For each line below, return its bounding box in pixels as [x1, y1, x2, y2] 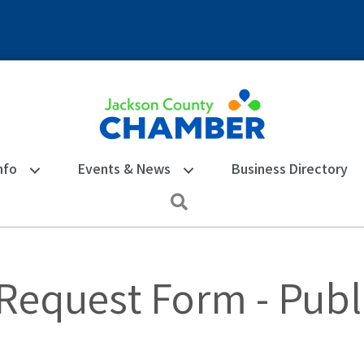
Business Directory [231, 160, 348, 181]
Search [193, 188, 233, 207]
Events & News [77, 160, 171, 181]
